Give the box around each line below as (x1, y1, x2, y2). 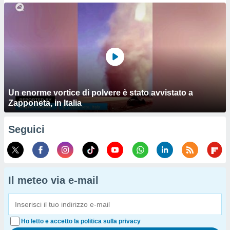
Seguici (8, 124, 45, 135)
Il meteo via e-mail (8, 175, 99, 186)
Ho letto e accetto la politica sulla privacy (21, 218, 141, 225)
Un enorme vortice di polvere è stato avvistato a (8, 88, 193, 97)
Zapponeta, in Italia (8, 99, 82, 107)
